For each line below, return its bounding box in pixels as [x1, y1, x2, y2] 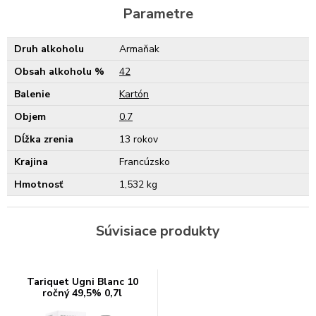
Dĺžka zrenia [14, 133, 73, 146]
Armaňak [119, 42, 159, 56]
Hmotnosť [14, 178, 63, 191]
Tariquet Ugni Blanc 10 [26, 275, 138, 288]
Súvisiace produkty [96, 221, 220, 241]
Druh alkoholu [14, 42, 84, 56]
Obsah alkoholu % [14, 65, 104, 78]
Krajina [14, 155, 48, 169]
